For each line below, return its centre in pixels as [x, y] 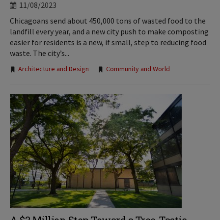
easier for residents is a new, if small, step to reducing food [108, 42]
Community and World [138, 69]
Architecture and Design [54, 69]
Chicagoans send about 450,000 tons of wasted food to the [108, 21]
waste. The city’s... [40, 53]
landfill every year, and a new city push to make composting [109, 31]
